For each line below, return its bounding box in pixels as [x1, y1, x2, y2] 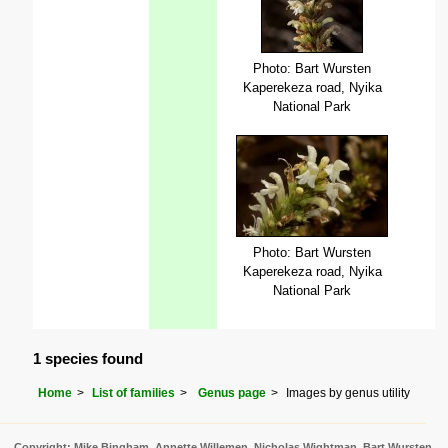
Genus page [198, 385, 267, 400]
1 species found [33, 349, 144, 367]
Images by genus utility [286, 385, 411, 400]
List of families [92, 385, 176, 400]
